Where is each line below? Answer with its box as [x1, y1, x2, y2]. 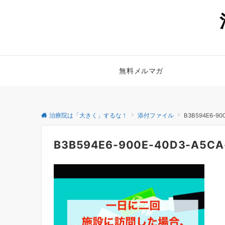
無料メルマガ [119, 66, 163, 75]
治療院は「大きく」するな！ [49, 112, 128, 119]
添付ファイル [138, 112, 174, 119]
